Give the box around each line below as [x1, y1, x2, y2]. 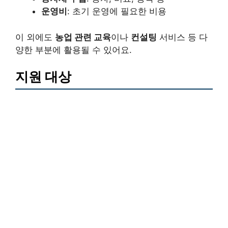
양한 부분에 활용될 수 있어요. [15, 44, 132, 55]
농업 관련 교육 [55, 32, 111, 42]
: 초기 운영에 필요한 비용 [67, 6, 166, 17]
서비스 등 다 [157, 32, 208, 42]
